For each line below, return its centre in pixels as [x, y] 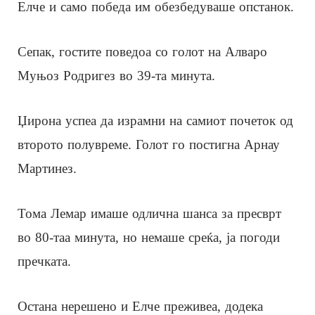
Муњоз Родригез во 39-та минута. [116, 75]
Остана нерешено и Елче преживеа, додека [140, 306]
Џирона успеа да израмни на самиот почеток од [155, 120]
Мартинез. [47, 168]
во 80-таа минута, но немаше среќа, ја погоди [149, 237]
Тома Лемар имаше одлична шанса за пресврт [149, 213]
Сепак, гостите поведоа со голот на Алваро [142, 51]
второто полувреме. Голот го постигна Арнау [149, 144]
